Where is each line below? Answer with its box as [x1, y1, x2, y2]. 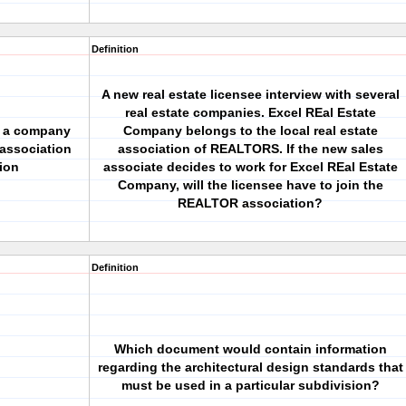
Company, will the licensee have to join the [117, 178, 383, 192]
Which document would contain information [113, 342, 387, 356]
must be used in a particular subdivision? [121, 378, 380, 392]
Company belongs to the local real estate [122, 123, 378, 138]
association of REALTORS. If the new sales [117, 141, 383, 156]
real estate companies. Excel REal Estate [124, 105, 376, 120]
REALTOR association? [178, 196, 323, 210]
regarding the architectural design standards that [97, 360, 403, 374]
